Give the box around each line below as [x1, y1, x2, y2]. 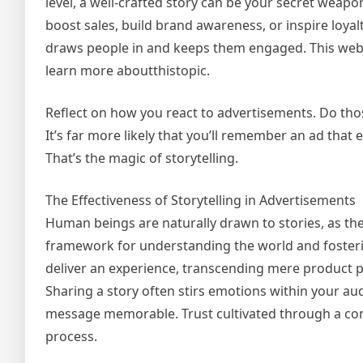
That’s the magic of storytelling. [45, 149, 238, 168]
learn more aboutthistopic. [45, 62, 210, 80]
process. [45, 327, 97, 346]
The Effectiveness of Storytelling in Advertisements [45, 191, 356, 210]
